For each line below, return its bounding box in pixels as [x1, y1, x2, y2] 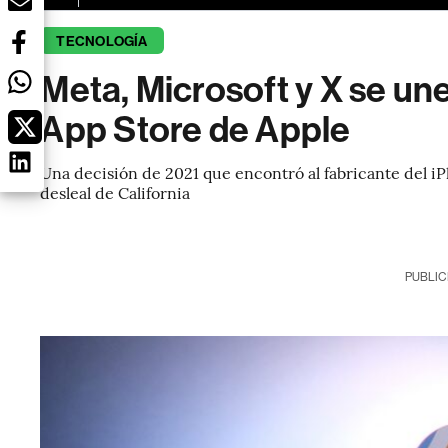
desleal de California [40, 181, 191, 203]
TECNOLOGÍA [56, 33, 148, 50]
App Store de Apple [40, 109, 351, 151]
